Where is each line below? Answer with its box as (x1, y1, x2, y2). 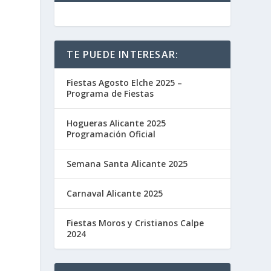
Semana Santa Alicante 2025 (67, 158, 188, 170)
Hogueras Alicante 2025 (67, 117, 166, 129)
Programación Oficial (67, 128, 156, 140)
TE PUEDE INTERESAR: (67, 48, 179, 62)
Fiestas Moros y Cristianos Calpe (67, 217, 204, 229)
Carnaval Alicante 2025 (67, 188, 163, 200)
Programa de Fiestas (67, 88, 154, 100)
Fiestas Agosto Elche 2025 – (67, 77, 183, 89)
